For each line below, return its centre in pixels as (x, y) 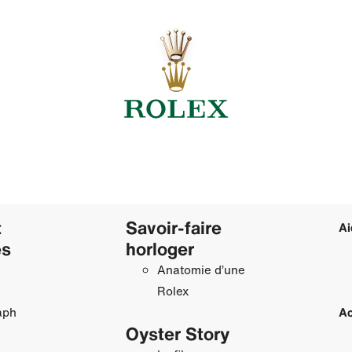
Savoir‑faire (173, 227)
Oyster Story (177, 333)
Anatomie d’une (201, 269)
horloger (159, 248)
